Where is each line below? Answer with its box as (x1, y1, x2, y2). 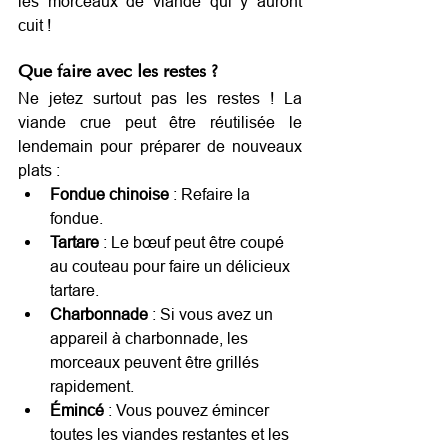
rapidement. (50, 376, 134, 395)
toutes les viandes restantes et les (50, 424, 293, 443)
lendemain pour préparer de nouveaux (18, 136, 302, 155)
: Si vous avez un (148, 304, 277, 323)
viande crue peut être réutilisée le (18, 112, 302, 131)
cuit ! (18, 15, 51, 34)
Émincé (50, 400, 104, 419)
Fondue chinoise (50, 184, 169, 203)
